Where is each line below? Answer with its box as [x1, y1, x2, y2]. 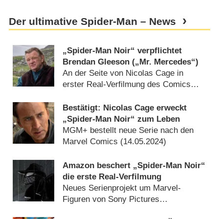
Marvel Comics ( [63, 137, 124, 147]
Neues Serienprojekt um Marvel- [63, 183, 181, 193]
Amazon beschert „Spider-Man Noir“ [63, 160, 206, 170]
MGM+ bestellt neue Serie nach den [63, 126, 194, 135]
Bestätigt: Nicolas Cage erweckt [63, 103, 187, 113]
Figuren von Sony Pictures [63, 194, 160, 204]
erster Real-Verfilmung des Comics [63, 79, 191, 89]
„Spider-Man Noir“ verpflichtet [63, 45, 182, 55]
